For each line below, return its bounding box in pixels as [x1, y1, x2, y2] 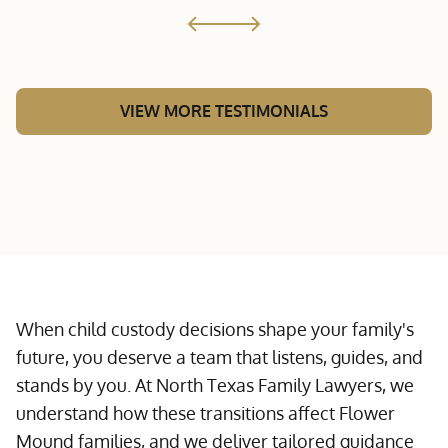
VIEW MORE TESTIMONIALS [120, 101, 328, 121]
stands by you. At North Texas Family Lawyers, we [16, 374, 414, 396]
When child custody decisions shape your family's [16, 318, 414, 340]
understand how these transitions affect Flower [16, 402, 395, 424]
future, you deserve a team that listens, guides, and [16, 346, 423, 368]
